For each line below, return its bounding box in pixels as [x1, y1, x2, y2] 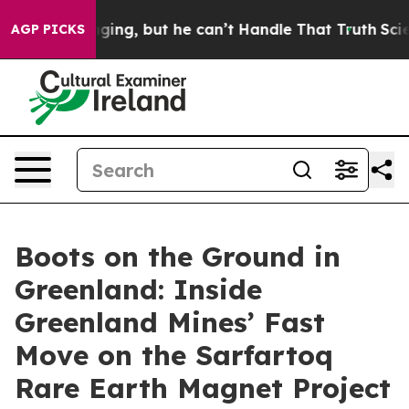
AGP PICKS [11, 21, 85, 37]
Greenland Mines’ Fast [15, 305, 325, 340]
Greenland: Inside [15, 272, 262, 307]
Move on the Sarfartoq [15, 338, 333, 372]
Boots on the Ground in [15, 239, 341, 274]
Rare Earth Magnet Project [15, 371, 391, 405]
